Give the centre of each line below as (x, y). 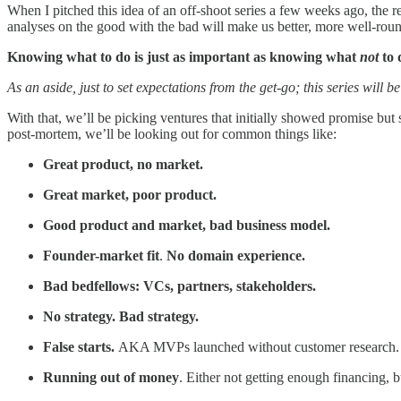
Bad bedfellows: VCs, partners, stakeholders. (179, 286)
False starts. (81, 347)
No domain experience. (236, 256)
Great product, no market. (123, 165)
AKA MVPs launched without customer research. (259, 347)
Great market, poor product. (130, 195)
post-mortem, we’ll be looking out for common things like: (172, 134)
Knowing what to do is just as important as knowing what (183, 57)
